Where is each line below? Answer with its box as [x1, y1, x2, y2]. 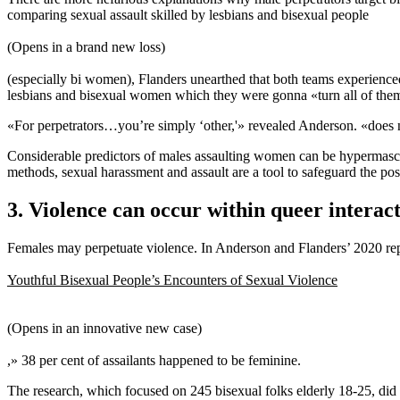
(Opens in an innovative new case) [7, 321, 202, 337]
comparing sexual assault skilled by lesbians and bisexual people [7, 7, 369, 23]
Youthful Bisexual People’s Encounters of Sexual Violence [7, 272, 337, 288]
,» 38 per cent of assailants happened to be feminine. [7, 353, 301, 369]
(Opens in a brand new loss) [7, 39, 165, 55]
